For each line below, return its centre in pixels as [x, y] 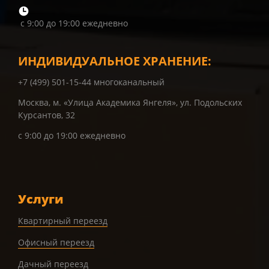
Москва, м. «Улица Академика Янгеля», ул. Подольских [130, 103]
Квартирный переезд [63, 221]
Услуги [41, 199]
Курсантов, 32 [47, 115]
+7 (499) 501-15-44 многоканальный [91, 82]
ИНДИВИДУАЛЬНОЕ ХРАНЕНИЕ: [115, 61]
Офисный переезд [56, 243]
